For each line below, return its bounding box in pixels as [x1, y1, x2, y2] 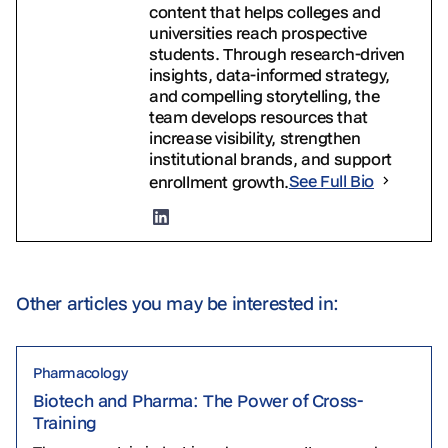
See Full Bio [288, 170, 375, 192]
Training [33, 411, 102, 434]
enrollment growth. [149, 170, 289, 192]
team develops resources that [149, 105, 368, 127]
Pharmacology [33, 362, 128, 382]
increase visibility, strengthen [149, 126, 361, 148]
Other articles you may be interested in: [16, 290, 339, 315]
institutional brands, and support [149, 147, 392, 169]
